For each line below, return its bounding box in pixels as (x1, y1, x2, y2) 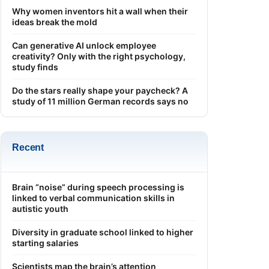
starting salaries (12, 237, 79, 248)
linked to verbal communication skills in (12, 192, 175, 203)
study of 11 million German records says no (12, 95, 189, 106)
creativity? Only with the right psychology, (12, 50, 186, 61)
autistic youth (12, 203, 68, 214)
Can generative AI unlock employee (12, 40, 156, 50)
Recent (12, 142, 44, 153)
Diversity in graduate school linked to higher (12, 226, 193, 237)
